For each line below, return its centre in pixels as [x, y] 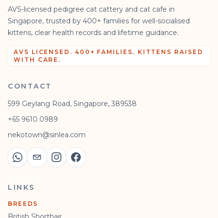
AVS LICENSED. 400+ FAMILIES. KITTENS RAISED [109, 52]
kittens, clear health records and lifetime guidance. [93, 32]
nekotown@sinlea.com [47, 135]
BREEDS [23, 203]
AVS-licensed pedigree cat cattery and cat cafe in [91, 9]
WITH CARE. [37, 59]
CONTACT [30, 86]
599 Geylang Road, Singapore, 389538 [72, 103]
